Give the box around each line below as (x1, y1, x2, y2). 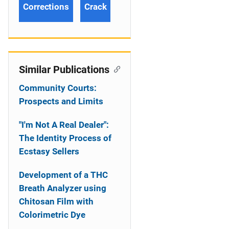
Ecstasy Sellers (19, 146, 79, 156)
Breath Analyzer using (19, 183, 106, 193)
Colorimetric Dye (19, 210, 85, 220)
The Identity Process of (19, 133, 111, 143)
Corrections (23, 2, 69, 12)
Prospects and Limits (19, 96, 103, 106)
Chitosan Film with (19, 196, 94, 207)
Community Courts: (19, 83, 97, 93)
